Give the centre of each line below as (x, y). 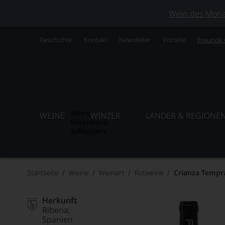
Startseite (43, 173)
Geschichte (56, 40)
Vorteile (174, 40)
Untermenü (89, 122)
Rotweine (149, 173)
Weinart (112, 173)
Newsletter (135, 40)
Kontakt (95, 40)
